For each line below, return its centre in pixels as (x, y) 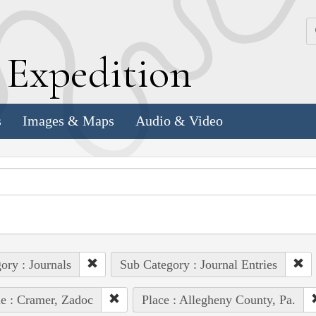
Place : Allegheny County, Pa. (218, 299)
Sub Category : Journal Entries (198, 264)
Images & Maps (68, 121)
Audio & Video (179, 121)
